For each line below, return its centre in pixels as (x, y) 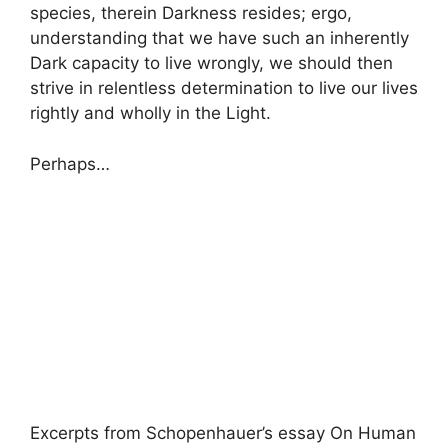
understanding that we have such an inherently (219, 38)
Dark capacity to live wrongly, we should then (211, 63)
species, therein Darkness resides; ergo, (191, 13)
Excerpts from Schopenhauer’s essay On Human (223, 432)
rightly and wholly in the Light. (150, 113)
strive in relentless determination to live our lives (224, 88)
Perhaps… (70, 163)
